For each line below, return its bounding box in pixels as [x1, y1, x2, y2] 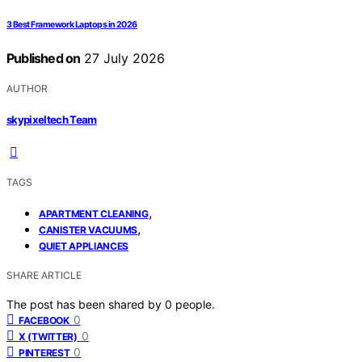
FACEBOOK [19, 314, 69, 326]
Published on [6, 50, 81, 67]
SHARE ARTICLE [6, 268, 82, 281]
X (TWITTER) [19, 330, 78, 343]
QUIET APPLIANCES [39, 239, 129, 252]
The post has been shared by [6, 297, 165, 311]
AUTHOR [6, 82, 48, 95]
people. [175, 297, 215, 311]
